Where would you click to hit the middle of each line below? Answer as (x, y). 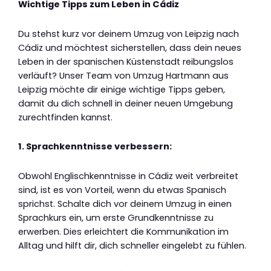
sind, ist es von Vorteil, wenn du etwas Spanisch (122, 190)
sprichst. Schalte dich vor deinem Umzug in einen (125, 204)
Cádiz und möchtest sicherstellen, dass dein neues (130, 47)
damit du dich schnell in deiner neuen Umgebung (126, 103)
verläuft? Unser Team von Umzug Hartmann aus (123, 75)
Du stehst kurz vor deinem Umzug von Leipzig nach (129, 34)
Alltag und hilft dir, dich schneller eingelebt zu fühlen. (132, 245)
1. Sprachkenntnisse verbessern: (95, 147)
